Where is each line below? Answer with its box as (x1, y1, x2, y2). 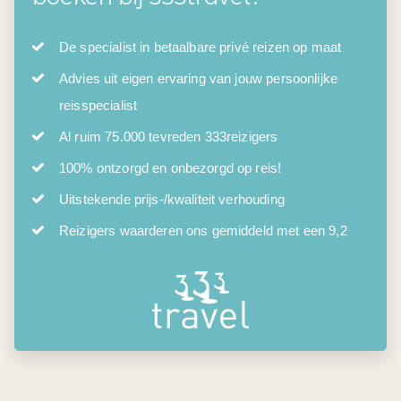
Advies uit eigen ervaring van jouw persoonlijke (59, 70, 338, 86)
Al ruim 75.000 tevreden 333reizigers (59, 128, 278, 144)
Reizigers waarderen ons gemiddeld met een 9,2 (59, 222, 347, 238)
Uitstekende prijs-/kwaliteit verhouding (59, 191, 285, 207)
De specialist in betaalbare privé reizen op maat (59, 38, 342, 55)
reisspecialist (59, 97, 138, 113)
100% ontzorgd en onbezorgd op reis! (59, 159, 282, 175)
